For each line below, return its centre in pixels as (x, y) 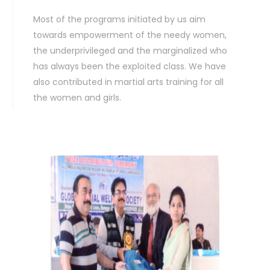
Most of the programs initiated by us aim (119, 19)
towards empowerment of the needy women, (130, 35)
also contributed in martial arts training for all (128, 82)
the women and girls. (77, 98)
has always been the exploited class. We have (130, 66)
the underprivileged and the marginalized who (130, 51)
